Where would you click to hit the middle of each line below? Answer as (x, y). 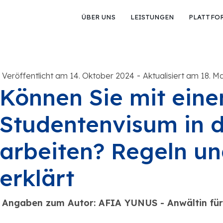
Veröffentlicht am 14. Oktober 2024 (68, 76)
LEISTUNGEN (152, 17)
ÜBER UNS (98, 17)
